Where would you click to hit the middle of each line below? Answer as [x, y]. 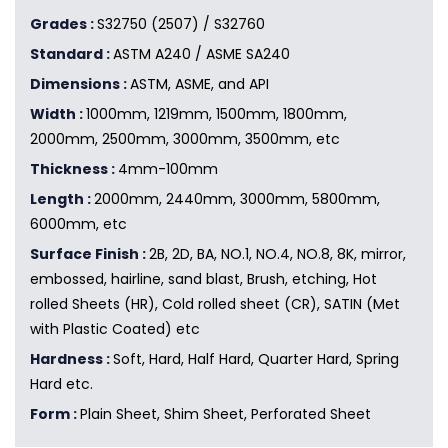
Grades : [63, 24]
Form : [55, 414]
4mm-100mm [168, 169]
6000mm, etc [78, 224]
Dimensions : [80, 84]
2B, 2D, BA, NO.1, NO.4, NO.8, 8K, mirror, [277, 254]
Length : [62, 199]
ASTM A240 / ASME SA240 [201, 54]
